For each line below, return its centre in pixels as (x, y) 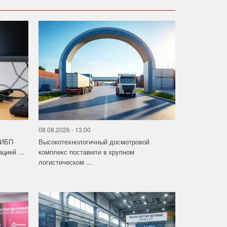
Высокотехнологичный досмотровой (94, 142)
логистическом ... (65, 162)
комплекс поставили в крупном (86, 152)
